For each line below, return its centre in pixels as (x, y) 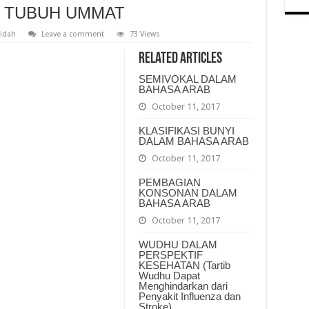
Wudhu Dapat (169, 275)
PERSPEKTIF (170, 255)
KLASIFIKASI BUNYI (186, 130)
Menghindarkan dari (183, 286)
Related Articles (180, 59)
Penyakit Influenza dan (189, 296)
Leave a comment (72, 34)
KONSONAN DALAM (188, 192)
